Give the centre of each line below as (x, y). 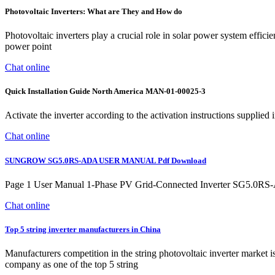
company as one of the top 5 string (72, 265)
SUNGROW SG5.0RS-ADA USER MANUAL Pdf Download (106, 160)
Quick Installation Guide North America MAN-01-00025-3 (105, 91)
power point (28, 47)
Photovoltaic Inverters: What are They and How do (94, 11)
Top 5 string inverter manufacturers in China (83, 229)
